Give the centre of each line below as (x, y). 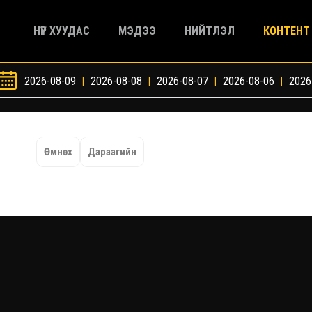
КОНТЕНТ (287, 31)
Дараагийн (112, 152)
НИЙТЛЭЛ (210, 31)
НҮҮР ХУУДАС (62, 31)
